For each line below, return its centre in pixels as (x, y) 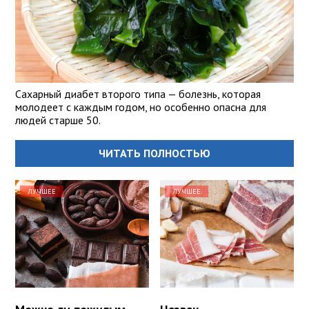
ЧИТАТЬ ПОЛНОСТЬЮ (154, 153)
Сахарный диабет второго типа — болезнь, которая (138, 94)
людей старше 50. (58, 120)
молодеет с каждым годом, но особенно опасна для (141, 107)
